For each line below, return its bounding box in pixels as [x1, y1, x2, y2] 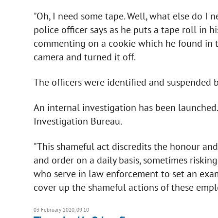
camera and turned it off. [33, 50, 136, 63]
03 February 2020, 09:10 [33, 206, 89, 213]
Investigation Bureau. [33, 114, 122, 127]
